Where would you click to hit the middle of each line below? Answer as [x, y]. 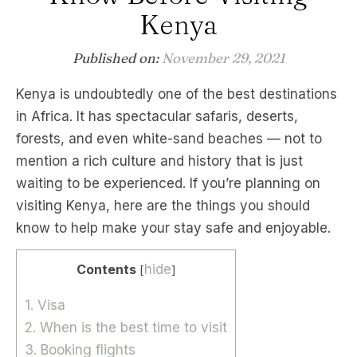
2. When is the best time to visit [126, 328]
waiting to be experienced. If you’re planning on [168, 183]
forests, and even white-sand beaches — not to [169, 139]
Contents [106, 269]
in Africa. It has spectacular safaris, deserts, [157, 116]
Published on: [117, 58]
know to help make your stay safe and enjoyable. [173, 228]
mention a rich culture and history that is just [159, 161]
